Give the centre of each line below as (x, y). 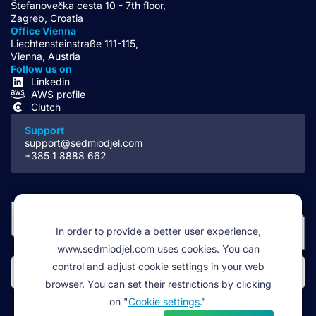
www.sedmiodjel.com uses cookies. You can (158, 249)
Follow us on (41, 68)
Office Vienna (43, 30)
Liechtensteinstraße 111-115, (74, 43)
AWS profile (58, 94)
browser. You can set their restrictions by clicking (158, 284)
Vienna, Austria (45, 56)
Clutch (46, 107)
